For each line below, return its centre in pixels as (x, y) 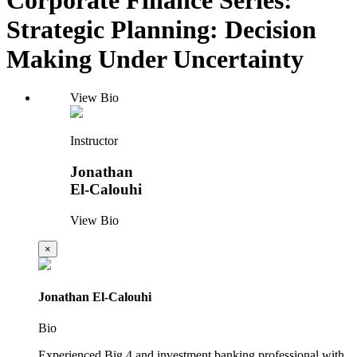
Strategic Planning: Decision (161, 29)
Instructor (94, 141)
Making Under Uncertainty (155, 59)
